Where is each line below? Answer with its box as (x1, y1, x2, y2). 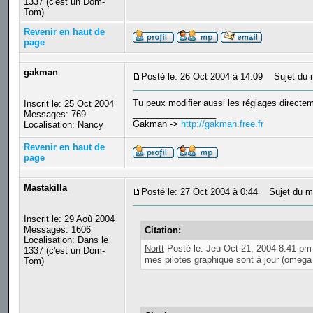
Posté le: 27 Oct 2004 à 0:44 (140, 187, 258, 198)
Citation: (144, 225, 181, 236)
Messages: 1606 (23, 224, 91, 235)
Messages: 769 (23, 109, 86, 120)
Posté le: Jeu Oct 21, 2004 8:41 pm (163, 243, 312, 254)
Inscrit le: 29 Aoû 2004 (23, 214, 115, 225)
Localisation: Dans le (23, 235, 108, 246)
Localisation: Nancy (23, 119, 103, 131)
